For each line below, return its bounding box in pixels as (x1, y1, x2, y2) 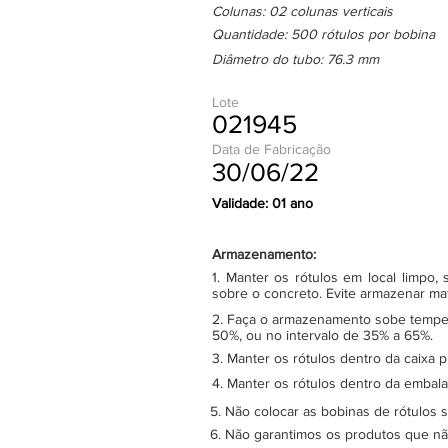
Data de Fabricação (212, 141, 331, 157)
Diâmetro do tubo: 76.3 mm (212, 51, 379, 67)
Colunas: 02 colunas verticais (212, 3, 393, 19)
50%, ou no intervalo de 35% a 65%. (212, 327, 433, 343)
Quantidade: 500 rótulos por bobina (212, 26, 435, 42)
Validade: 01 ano (212, 195, 313, 211)
